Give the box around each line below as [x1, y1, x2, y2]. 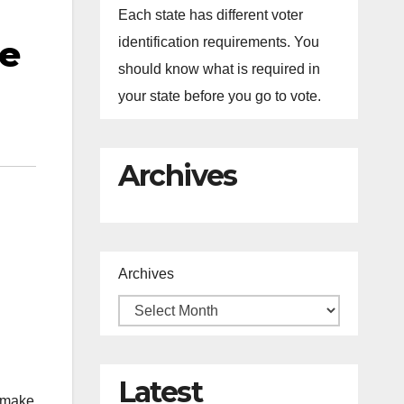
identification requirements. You [117, 34, 319, 50]
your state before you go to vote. [117, 88, 321, 104]
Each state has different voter [117, 7, 303, 23]
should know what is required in [117, 61, 320, 77]
